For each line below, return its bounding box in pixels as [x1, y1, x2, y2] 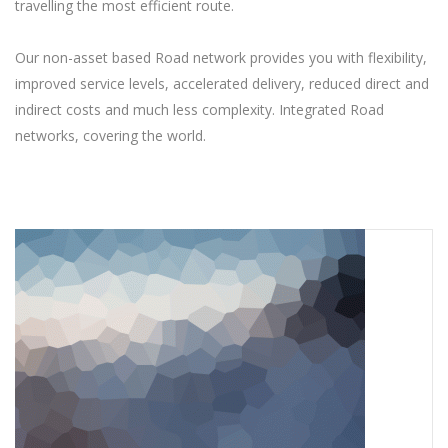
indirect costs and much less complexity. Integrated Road [15, 100, 384, 120]
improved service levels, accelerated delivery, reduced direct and [15, 74, 429, 94]
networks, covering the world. [15, 126, 206, 146]
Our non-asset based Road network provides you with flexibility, [15, 48, 427, 68]
